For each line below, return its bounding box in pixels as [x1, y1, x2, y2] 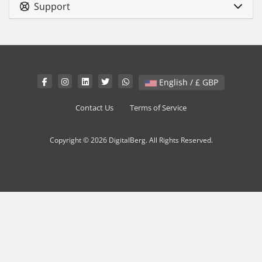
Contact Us [75, 102, 113, 113]
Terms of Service [130, 102, 187, 113]
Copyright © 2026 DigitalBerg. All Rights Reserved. [49, 135, 213, 144]
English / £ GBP [202, 76, 218, 88]
